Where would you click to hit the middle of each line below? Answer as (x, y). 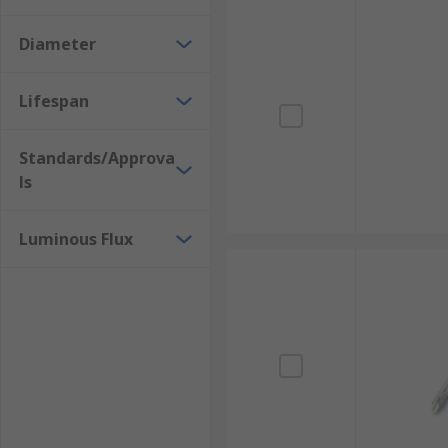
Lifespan (54, 101)
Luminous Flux (76, 239)
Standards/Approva (97, 158)
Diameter (57, 44)
